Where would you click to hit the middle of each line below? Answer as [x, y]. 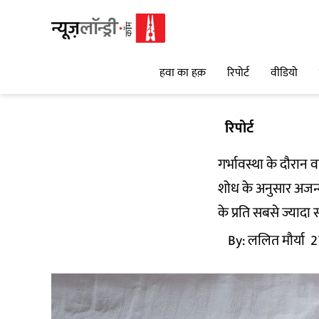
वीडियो [284, 73]
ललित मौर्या [276, 241]
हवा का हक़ [183, 73]
